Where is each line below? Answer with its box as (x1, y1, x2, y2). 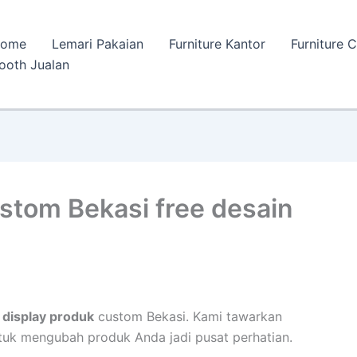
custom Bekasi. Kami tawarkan (94, 308, 282, 324)
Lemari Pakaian (52, 36, 143, 52)
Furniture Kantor (169, 36, 265, 52)
